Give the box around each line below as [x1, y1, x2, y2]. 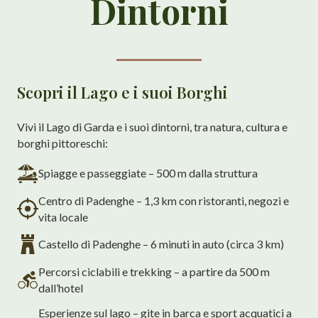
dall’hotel [38, 280, 83, 295]
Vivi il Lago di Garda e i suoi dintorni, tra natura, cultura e [17, 119, 287, 133]
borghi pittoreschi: [17, 136, 108, 150]
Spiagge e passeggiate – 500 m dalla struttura [38, 166, 258, 180]
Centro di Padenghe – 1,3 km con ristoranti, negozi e [38, 193, 289, 207]
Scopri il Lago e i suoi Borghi [17, 81, 228, 103]
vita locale [38, 209, 88, 224]
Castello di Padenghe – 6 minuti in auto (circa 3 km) [38, 237, 284, 251]
